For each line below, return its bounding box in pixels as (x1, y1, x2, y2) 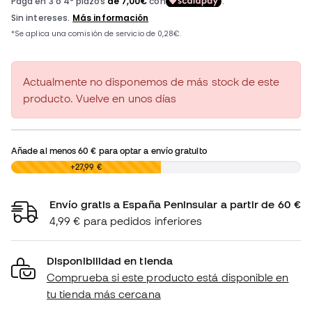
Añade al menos (11, 146, 79, 156)
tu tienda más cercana (47, 288, 161, 301)
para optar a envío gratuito (96, 146, 207, 156)
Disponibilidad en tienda (47, 254, 173, 267)
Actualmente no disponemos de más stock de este (23, 75, 280, 88)
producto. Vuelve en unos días (23, 92, 177, 105)
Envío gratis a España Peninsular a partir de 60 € (49, 198, 301, 211)
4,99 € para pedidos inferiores (49, 214, 203, 228)
